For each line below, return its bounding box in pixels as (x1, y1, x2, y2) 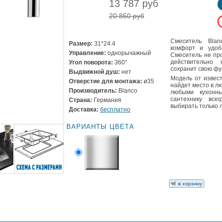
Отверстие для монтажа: (69, 78, 142, 85)
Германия (92, 97, 121, 104)
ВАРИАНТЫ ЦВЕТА (66, 123, 134, 130)
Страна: (69, 97, 92, 104)
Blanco (117, 87, 137, 94)
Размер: (69, 40, 93, 47)
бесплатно (100, 106, 130, 113)
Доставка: (69, 106, 99, 113)
